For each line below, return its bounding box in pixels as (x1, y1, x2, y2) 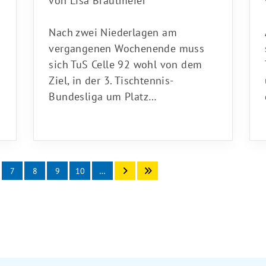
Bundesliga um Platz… (49, 85, 157, 100)
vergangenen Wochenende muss (49, 37, 205, 52)
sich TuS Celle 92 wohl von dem (49, 53, 202, 68)
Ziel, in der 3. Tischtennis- (49, 69, 174, 84)
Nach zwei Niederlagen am (49, 21, 177, 36)
